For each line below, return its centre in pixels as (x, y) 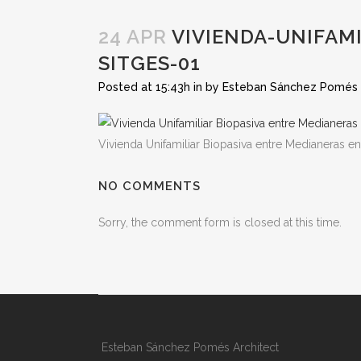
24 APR (133, 37)
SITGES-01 (149, 63)
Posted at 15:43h (144, 87)
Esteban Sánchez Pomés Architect (189, 348)
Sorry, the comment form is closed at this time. (220, 223)
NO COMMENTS (149, 187)
